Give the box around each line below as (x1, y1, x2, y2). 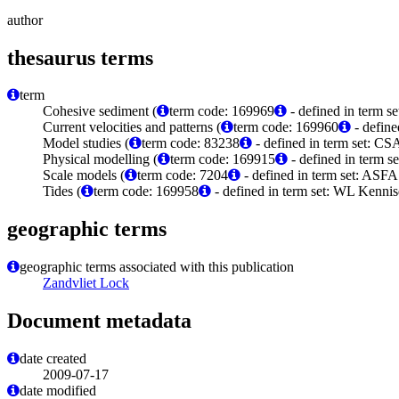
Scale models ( (43, 167, 125, 183)
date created (20, 351, 86, 367)
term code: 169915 (170, 151, 275, 167)
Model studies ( (43, 135, 129, 151)
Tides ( (43, 183, 81, 199)
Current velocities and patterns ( (43, 119, 221, 135)
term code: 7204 (137, 167, 228, 183)
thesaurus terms (7, 45, 153, 69)
